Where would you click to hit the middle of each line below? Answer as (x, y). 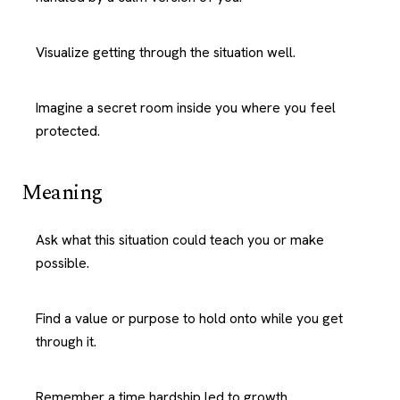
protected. (68, 131)
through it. (66, 342)
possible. (62, 263)
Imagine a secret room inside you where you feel (186, 108)
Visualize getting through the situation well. (166, 52)
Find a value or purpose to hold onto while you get (189, 318)
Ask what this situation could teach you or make (180, 240)
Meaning (62, 193)
